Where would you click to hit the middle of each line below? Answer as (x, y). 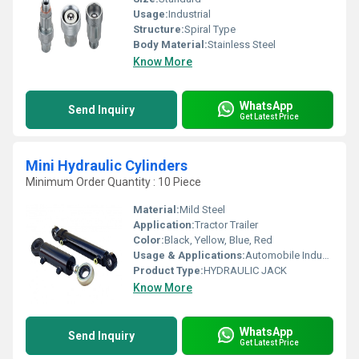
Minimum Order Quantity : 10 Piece (113, 182)
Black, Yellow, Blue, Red (218, 240)
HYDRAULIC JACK (245, 270)
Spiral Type (210, 29)
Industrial (190, 14)
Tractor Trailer (226, 225)
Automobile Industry (284, 255)
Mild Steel (202, 210)
